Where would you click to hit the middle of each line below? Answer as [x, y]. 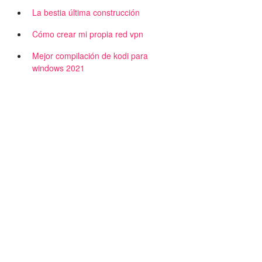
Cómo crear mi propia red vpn [88, 34]
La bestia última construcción [86, 12]
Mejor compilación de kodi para [90, 56]
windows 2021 [58, 68]
